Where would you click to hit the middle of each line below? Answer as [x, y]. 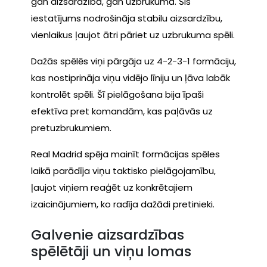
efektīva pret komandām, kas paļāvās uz [122, 111]
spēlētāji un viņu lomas [111, 252]
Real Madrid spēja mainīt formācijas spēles [125, 154]
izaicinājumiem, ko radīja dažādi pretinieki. [123, 204]
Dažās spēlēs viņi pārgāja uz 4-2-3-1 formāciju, [133, 61]
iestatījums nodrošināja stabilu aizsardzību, [127, 18]
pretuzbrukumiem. [71, 128]
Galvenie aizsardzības [108, 235]
